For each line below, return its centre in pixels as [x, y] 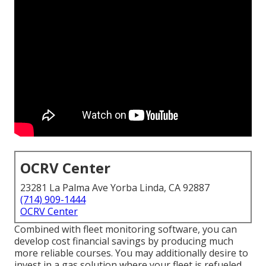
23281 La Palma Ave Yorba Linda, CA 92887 [115, 188]
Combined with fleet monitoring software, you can [126, 229]
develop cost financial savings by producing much [124, 241]
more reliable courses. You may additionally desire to [131, 253]
